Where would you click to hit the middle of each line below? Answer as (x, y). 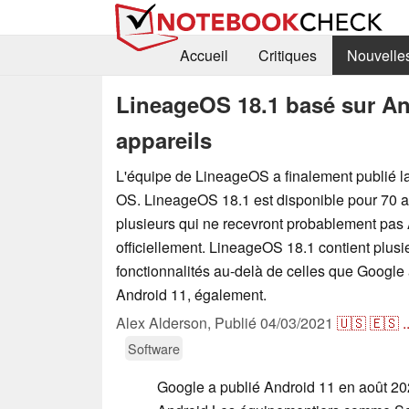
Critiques (287, 56)
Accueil (204, 56)
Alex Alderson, (165, 322)
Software (154, 348)
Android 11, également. (191, 294)
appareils (164, 139)
